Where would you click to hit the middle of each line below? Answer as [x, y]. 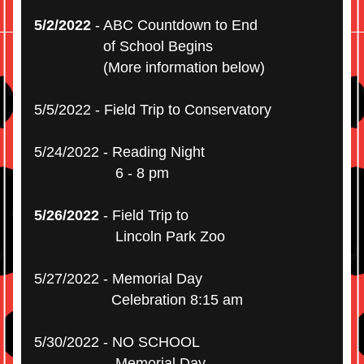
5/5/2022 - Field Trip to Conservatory [153, 110]
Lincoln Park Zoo [130, 236]
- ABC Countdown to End [174, 25]
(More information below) [149, 67]
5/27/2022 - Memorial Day [118, 279]
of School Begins [126, 46]
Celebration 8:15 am [139, 300]
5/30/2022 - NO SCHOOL [117, 342]
